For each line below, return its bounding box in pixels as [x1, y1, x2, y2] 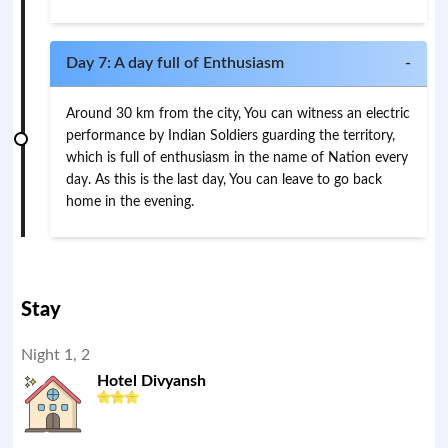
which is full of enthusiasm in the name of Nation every [66, 151, 409, 165]
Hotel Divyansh [97, 373, 207, 389]
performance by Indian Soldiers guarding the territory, [66, 129, 396, 143]
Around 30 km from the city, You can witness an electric [66, 107, 411, 121]
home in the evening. [66, 195, 195, 209]
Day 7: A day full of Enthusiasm [66, 55, 285, 71]
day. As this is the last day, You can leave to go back [66, 173, 383, 187]
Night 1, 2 [21, 347, 91, 363]
